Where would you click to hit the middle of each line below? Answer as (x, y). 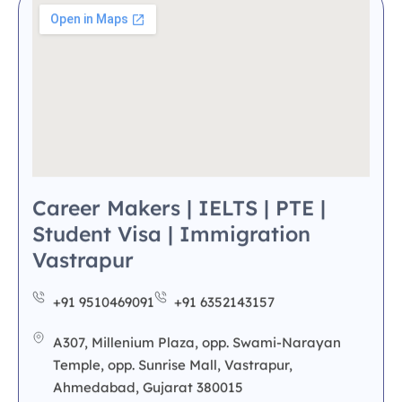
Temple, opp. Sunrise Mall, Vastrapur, (172, 231)
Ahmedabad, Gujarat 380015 (148, 253)
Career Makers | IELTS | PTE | (179, 74)
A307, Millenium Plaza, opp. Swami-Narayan (197, 208)
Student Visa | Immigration (171, 100)
